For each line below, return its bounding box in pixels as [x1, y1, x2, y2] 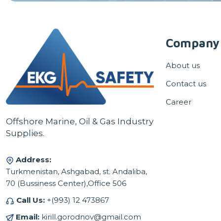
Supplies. [6, 128, 44, 139]
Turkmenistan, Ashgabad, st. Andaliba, [6, 167, 147, 177]
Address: [16, 155, 51, 165]
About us [166, 60, 200, 70]
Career [166, 97, 191, 107]
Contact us [166, 78, 206, 88]
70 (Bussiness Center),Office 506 [6, 179, 126, 188]
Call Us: [16, 195, 45, 205]
